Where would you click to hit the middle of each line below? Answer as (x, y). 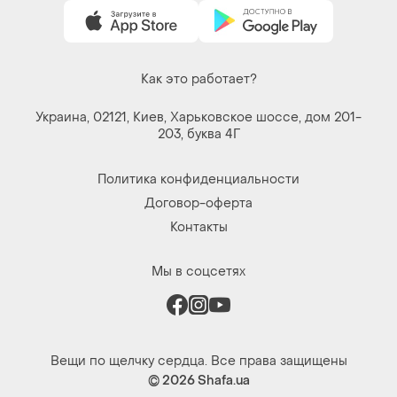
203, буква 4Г (198, 134)
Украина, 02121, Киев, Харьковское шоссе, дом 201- (198, 117)
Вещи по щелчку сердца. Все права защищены (198, 361)
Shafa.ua (223, 380)
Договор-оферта (198, 203)
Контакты (198, 227)
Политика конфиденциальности (198, 179)
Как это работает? (198, 79)
